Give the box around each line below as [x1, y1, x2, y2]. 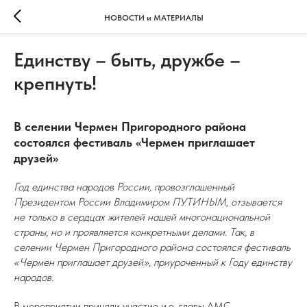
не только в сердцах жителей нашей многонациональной [14, 210, 270, 223]
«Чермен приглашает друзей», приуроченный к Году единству [14, 256, 292, 269]
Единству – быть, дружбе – [14, 48, 241, 71]
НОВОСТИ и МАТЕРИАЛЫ [103, 12, 204, 23]
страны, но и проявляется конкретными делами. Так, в [14, 225, 254, 238]
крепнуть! [14, 71, 97, 95]
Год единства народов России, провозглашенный [14, 180, 234, 193]
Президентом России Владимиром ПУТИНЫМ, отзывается [14, 195, 282, 208]
